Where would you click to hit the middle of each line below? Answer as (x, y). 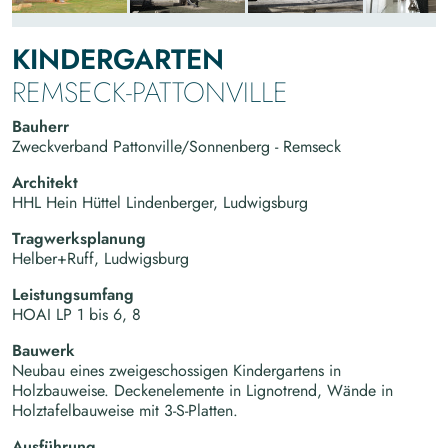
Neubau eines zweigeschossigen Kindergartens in (176, 370)
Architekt (45, 182)
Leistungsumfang (73, 294)
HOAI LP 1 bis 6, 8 (76, 314)
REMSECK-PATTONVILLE (150, 92)
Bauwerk (43, 350)
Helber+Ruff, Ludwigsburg (100, 258)
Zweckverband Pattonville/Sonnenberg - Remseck (176, 146)
